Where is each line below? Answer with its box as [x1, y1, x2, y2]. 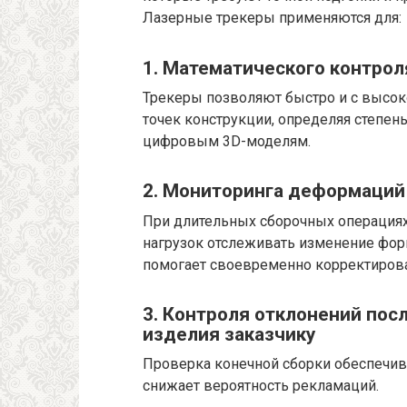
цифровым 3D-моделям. [143, 132, 311, 150]
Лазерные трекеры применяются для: [143, 9, 402, 27]
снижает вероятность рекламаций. [143, 377, 379, 395]
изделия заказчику [143, 323, 315, 345]
